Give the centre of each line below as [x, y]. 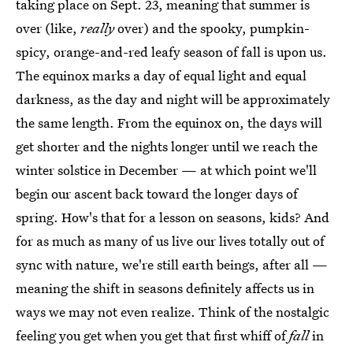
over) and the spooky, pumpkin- [212, 28]
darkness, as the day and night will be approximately [173, 99]
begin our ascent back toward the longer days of [157, 193]
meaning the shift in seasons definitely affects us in [165, 288]
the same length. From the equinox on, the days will [169, 123]
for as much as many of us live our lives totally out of [170, 241]
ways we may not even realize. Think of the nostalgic [173, 312]
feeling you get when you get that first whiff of [152, 335]
